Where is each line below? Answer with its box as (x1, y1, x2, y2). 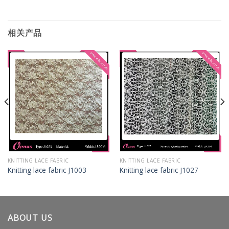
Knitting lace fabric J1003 (7, 165, 86, 175)
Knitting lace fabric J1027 (119, 165, 198, 175)
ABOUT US (8, 212, 53, 223)
